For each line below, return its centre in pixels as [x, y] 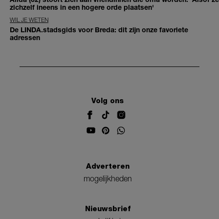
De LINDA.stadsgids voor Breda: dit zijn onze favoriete [99, 29]
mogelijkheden [108, 178]
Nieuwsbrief [108, 208]
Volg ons [108, 101]
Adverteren [108, 166]
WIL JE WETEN [29, 20]
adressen [25, 37]
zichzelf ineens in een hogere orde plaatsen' [82, 7]
